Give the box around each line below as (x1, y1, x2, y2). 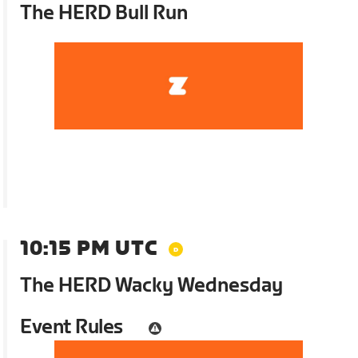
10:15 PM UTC (20, 237, 158, 261)
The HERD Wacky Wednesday (20, 273, 284, 297)
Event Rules (20, 315, 123, 339)
